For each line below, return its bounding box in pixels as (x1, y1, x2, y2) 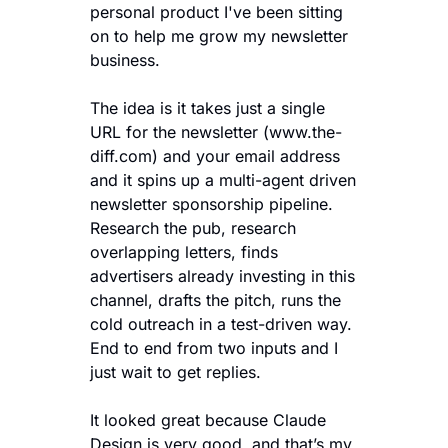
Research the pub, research (90, 218, 296, 238)
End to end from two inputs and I (90, 338, 338, 358)
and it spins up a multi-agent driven (90, 170, 356, 190)
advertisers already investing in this (90, 266, 355, 286)
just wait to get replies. (90, 362, 271, 382)
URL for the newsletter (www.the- (90, 122, 342, 142)
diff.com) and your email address (90, 146, 340, 166)
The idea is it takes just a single (90, 98, 325, 118)
